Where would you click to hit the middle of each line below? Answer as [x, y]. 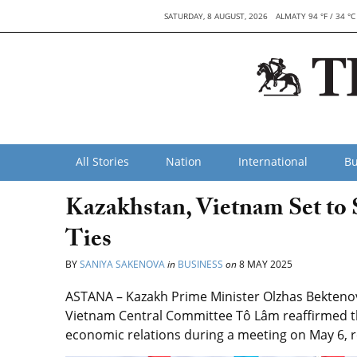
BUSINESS [200, 264]
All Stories [102, 161]
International [273, 161]
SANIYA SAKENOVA [122, 264]
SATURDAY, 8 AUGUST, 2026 [216, 16]
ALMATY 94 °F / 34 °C [315, 16]
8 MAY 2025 [265, 264]
